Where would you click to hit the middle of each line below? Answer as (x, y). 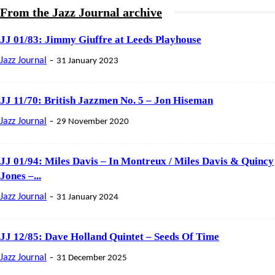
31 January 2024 (87, 197)
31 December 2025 (92, 258)
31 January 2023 (87, 61)
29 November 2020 (93, 122)
